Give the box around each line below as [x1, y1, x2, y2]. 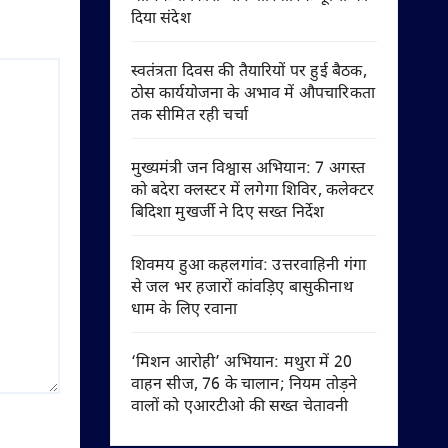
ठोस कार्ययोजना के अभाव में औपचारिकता [130, 84, 376, 105]
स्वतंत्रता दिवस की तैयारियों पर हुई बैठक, [130, 62, 367, 83]
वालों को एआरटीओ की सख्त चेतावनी [130, 397, 349, 418]
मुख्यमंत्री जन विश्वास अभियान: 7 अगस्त [130, 159, 366, 180]
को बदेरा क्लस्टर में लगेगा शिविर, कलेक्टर [130, 181, 375, 202]
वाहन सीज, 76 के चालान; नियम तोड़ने [130, 375, 358, 396]
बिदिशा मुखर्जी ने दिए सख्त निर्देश [130, 203, 325, 224]
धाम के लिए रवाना [130, 300, 238, 321]
